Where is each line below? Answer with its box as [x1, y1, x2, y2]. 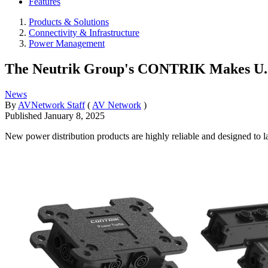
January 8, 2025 [44, 110, 105, 121]
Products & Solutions [29, 17, 109, 27]
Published [5, 110, 44, 121]
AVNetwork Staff [18, 99, 85, 110]
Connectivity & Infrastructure [29, 28, 139, 38]
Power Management [29, 38, 105, 48]
